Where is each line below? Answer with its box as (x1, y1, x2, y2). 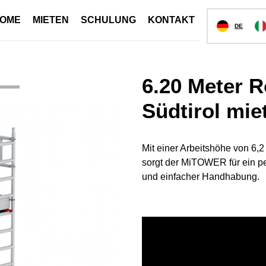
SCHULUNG (81, 15, 136, 25)
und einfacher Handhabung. (142, 172, 259, 182)
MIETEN (33, 15, 69, 25)
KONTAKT (148, 15, 195, 25)
